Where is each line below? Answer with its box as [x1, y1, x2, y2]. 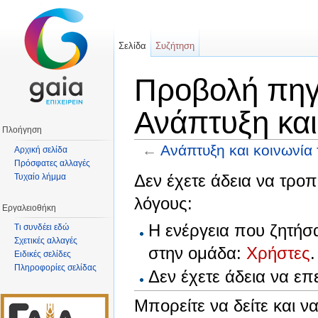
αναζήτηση [243, 158, 287, 169]
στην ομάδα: [148, 243, 247, 263]
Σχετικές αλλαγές [14, 236, 77, 246]
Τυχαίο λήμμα [14, 171, 66, 182]
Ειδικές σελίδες [14, 249, 71, 260]
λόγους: [134, 193, 192, 213]
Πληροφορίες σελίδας [14, 263, 97, 273]
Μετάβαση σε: [134, 158, 195, 169]
